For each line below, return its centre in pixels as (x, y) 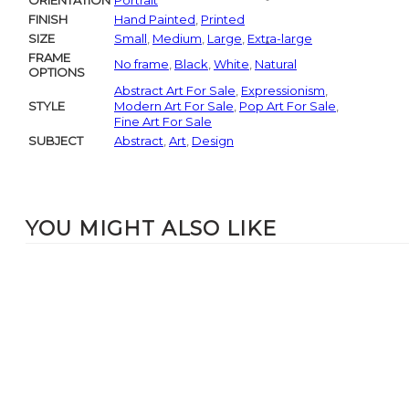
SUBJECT (56, 141)
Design (213, 141)
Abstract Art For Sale (175, 90)
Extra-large (280, 38)
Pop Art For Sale (288, 106)
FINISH (48, 19)
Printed (223, 19)
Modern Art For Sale (174, 106)
